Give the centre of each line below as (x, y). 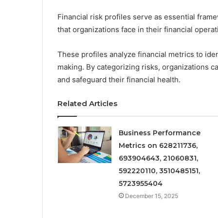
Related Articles (87, 103)
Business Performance (159, 133)
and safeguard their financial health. (119, 79)
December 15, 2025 (151, 196)
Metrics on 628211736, (158, 145)
